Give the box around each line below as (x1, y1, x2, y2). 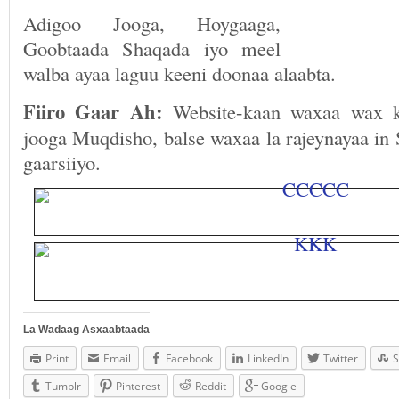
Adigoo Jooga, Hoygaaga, (23, 10, 281, 37)
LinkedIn (248, 351, 289, 366)
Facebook (166, 351, 213, 366)
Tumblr (45, 379, 81, 394)
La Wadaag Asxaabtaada (23, 323, 150, 336)
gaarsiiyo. (23, 149, 101, 175)
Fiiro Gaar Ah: (23, 97, 173, 126)
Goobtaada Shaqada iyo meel (23, 35, 281, 61)
